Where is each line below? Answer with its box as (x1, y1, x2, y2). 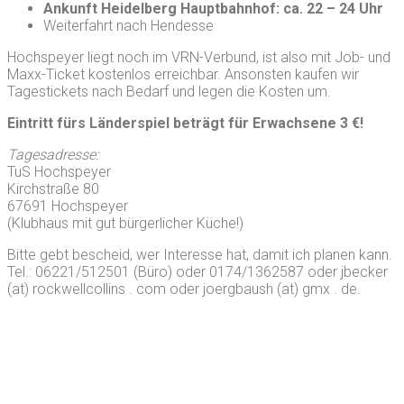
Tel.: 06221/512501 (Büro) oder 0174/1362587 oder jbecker (7, 262, 388, 280)
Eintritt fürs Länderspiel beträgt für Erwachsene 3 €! (7, 114, 363, 132)
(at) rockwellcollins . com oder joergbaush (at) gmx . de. (7, 280, 361, 298)
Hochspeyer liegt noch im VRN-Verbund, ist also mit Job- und (7, 48, 390, 66)
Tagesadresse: (7, 145, 98, 163)
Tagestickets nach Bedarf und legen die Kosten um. (7, 82, 331, 100)
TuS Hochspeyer (7, 162, 111, 180)
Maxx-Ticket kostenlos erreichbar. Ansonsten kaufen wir (7, 65, 359, 83)
